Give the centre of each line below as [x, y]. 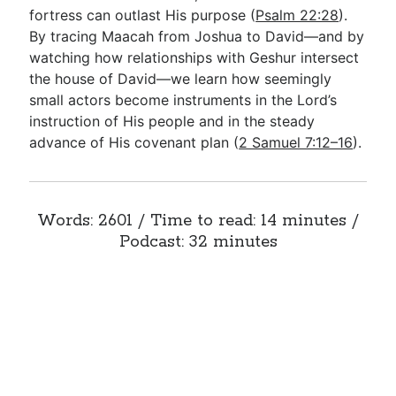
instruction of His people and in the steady [172, 121]
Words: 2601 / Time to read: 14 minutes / [198, 221]
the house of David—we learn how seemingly [181, 79]
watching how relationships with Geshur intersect [194, 57]
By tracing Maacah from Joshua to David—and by [197, 36]
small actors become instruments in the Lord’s [183, 100]
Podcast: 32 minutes [198, 242]
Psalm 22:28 [297, 15]
